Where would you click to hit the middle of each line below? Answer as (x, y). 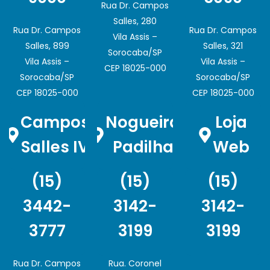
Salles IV (55, 147)
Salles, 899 (47, 46)
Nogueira (143, 122)
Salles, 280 (135, 21)
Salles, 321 (223, 46)
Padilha (143, 147)
